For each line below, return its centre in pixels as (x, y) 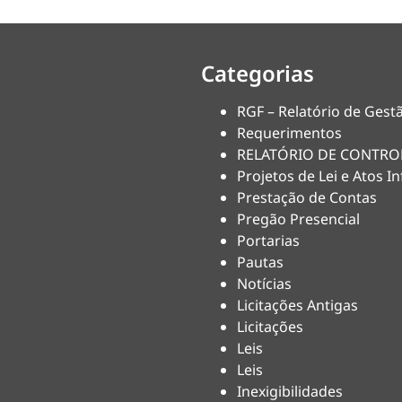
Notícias (264, 284)
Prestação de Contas (307, 197)
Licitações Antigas (297, 305)
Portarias (268, 240)
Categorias (258, 73)
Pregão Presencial (298, 219)
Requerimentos (289, 133)
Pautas (260, 262)
